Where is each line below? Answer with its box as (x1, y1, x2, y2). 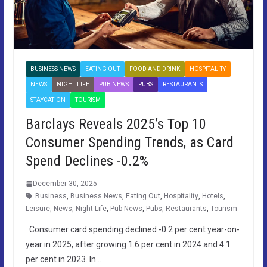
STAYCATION (30, 96, 66, 103)
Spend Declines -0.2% (25, 152, 148, 169)
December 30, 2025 (32, 179, 97, 188)
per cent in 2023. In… (25, 254, 101, 264)
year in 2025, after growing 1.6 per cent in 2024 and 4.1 (25, 239, 231, 249)
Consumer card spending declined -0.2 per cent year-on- (25, 224, 240, 234)
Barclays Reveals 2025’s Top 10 (25, 115, 206, 132)
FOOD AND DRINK (129, 65, 180, 72)
